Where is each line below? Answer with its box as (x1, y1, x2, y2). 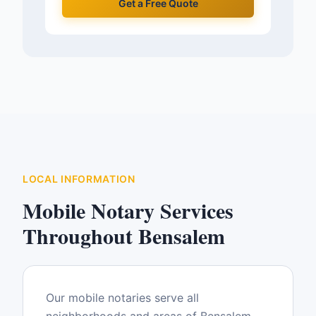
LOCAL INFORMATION (23, 173, 135, 185)
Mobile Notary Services (23, 195, 233, 226)
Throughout (23, 220, 138, 251)
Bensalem (138, 220, 225, 251)
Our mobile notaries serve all (46, 291, 199, 305)
